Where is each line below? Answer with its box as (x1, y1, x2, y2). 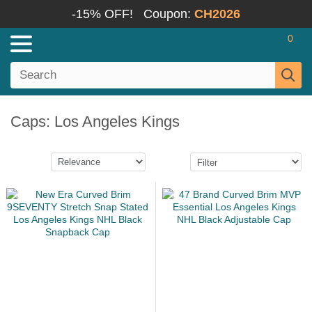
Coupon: (143, 7, 194, 21)
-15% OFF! (72, 7, 133, 21)
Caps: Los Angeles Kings (10, 113, 180, 130)
